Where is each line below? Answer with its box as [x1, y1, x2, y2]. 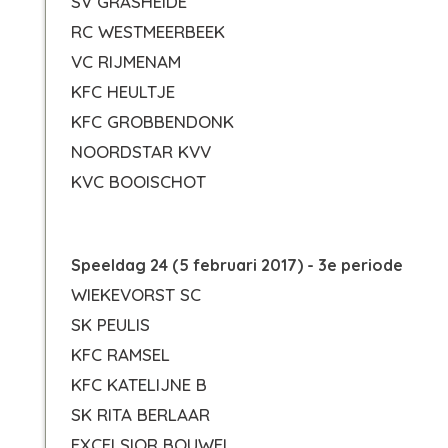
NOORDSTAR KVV [71, 141, 211, 162]
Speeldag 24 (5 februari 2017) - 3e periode [71, 255, 403, 275]
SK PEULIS [71, 314, 150, 335]
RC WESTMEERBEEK [71, 21, 225, 42]
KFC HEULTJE [71, 81, 175, 102]
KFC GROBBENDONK [71, 111, 234, 132]
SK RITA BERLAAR [71, 404, 210, 425]
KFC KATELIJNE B [71, 374, 207, 395]
